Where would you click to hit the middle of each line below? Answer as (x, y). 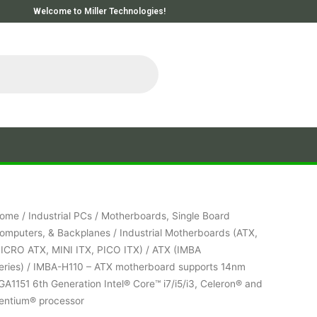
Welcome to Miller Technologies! (99, 11)
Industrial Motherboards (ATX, (188, 232)
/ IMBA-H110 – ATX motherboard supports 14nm (134, 266)
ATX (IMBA (176, 249)
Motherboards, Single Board (165, 215)
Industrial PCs (60, 215)
